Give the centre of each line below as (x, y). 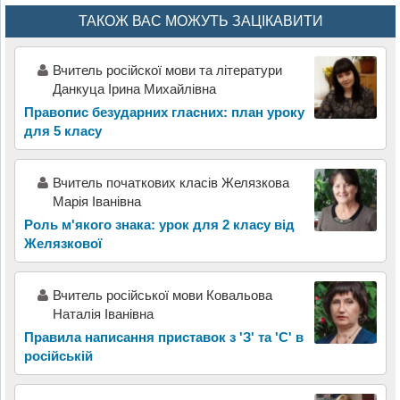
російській (58, 355)
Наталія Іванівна (103, 313)
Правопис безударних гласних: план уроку (164, 112)
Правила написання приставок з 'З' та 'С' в (163, 337)
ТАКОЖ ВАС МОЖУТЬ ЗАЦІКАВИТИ (200, 21)
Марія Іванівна (96, 201)
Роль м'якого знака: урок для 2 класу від (159, 224)
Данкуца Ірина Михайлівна (134, 88)
